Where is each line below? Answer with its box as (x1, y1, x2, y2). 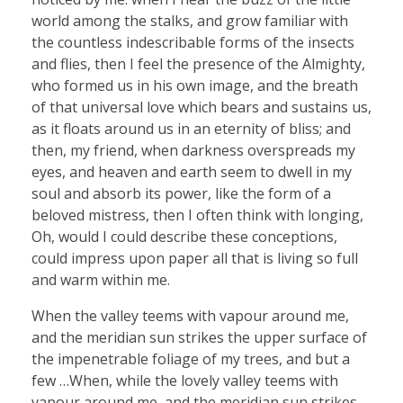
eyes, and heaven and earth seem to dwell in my (31, 162, 352, 183)
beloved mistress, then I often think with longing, (31, 205, 363, 226)
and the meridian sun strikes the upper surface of (31, 327, 367, 348)
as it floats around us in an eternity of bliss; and (31, 119, 351, 139)
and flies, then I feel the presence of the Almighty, (31, 54, 365, 75)
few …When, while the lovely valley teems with (31, 371, 338, 391)
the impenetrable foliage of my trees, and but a (31, 349, 350, 370)
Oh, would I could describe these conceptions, (31, 227, 337, 247)
